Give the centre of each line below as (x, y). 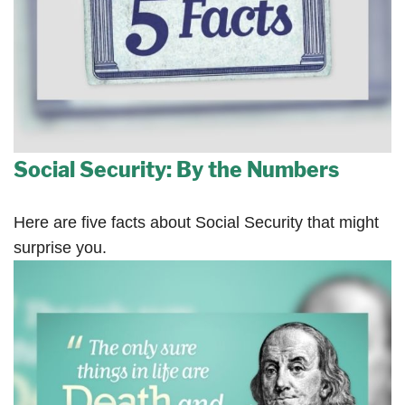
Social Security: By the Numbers (176, 170)
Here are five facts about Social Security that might (196, 222)
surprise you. (60, 247)
